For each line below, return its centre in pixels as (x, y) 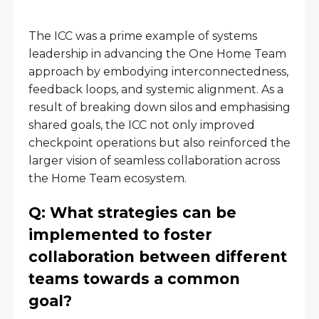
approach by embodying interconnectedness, (158, 72)
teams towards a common (134, 279)
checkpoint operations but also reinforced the (159, 143)
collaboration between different (158, 257)
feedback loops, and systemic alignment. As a (156, 90)
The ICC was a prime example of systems (143, 36)
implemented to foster (120, 235)
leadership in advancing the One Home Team (157, 54)
